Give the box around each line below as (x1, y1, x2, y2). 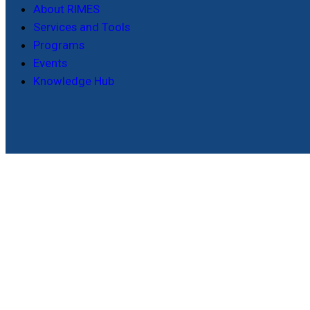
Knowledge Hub (33, 74, 114, 89)
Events (33, 56, 67, 71)
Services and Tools (33, 20, 130, 35)
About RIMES (33, 2, 100, 17)
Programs (33, 38, 84, 53)
